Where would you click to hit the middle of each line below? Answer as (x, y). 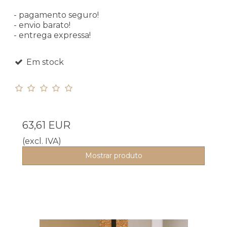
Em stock (44, 62)
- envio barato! (42, 25)
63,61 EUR (46, 125)
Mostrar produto (113, 156)
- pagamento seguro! (56, 15)
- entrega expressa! (52, 35)
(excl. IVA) (42, 141)
